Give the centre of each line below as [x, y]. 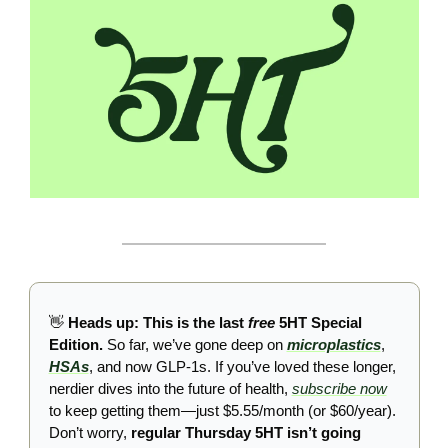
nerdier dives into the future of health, [170, 388]
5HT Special [318, 322]
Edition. [77, 344]
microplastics [333, 344]
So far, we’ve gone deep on [196, 344]
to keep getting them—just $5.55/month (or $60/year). [222, 410]
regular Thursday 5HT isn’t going [245, 432]
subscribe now [339, 388]
